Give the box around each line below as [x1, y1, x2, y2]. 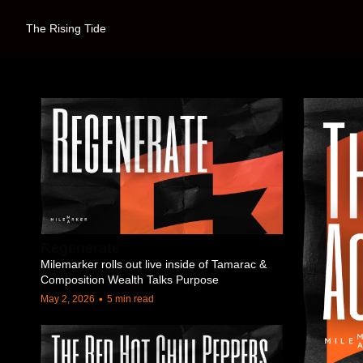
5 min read [107, 293, 154, 305]
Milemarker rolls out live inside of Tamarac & [41, 258, 267, 271]
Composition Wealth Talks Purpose [41, 273, 219, 287]
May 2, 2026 [41, 293, 95, 305]
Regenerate [41, 240, 120, 257]
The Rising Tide [26, 22, 106, 35]
